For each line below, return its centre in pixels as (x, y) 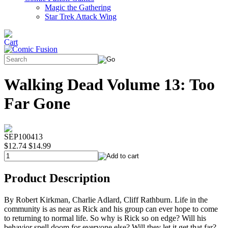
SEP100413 (23, 136)
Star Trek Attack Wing (81, 17)
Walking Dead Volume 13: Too (109, 85)
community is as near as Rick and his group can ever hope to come (111, 209)
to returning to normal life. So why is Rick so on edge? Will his (105, 218)
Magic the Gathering (78, 7)
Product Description (57, 178)
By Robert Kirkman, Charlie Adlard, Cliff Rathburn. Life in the (106, 199)
